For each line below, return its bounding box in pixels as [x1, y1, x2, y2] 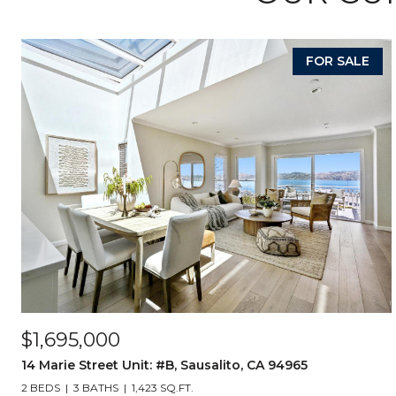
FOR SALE [305, 53, 369, 69]
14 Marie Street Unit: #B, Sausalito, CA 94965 [21, 357, 308, 373]
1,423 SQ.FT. [132, 381, 194, 394]
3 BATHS [73, 381, 118, 394]
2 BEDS [21, 381, 60, 394]
